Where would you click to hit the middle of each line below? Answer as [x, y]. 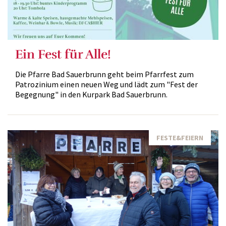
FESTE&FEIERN [180, 138]
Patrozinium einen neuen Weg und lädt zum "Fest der [106, 84]
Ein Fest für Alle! [63, 54]
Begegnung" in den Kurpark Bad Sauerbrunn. [91, 94]
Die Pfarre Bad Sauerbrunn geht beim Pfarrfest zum [104, 74]
